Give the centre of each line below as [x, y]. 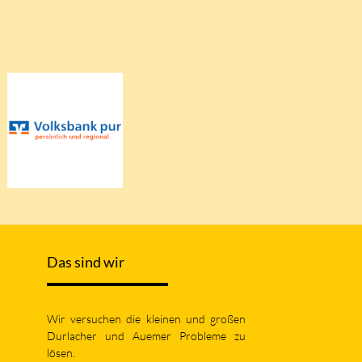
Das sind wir [86, 263]
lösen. [61, 353]
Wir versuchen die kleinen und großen [146, 319]
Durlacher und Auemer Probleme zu [146, 336]
